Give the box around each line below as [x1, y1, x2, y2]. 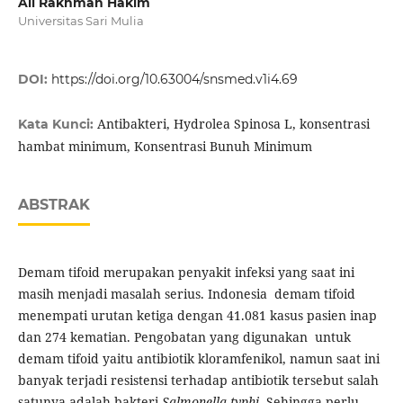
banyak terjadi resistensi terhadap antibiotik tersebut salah [17, 372, 379, 390]
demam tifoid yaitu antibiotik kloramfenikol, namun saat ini [17, 350, 380, 368]
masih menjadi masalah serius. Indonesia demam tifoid [17, 285, 355, 303]
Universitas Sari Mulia [17, 13, 144, 29]
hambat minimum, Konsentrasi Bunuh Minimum [17, 138, 312, 156]
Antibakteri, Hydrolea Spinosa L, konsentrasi [96, 115, 370, 133]
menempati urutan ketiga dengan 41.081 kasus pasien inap [17, 307, 377, 325]
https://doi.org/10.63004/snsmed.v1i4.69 [50, 71, 298, 88]
